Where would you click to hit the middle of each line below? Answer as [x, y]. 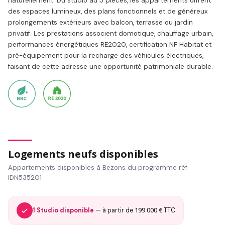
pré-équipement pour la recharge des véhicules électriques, [106, 55]
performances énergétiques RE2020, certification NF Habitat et [110, 44]
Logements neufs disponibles [83, 154]
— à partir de [114, 210]
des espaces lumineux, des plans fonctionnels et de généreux [108, 11]
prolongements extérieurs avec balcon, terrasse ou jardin [100, 22]
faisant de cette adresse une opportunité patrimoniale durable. [110, 66]
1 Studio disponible [63, 210]
